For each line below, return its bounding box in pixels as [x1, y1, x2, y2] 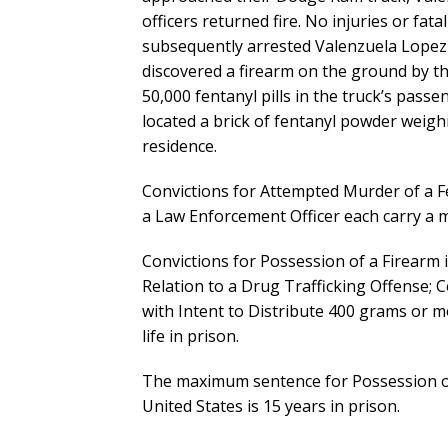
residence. [142, 135, 217, 158]
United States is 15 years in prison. [142, 395, 400, 418]
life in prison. [142, 325, 239, 348]
